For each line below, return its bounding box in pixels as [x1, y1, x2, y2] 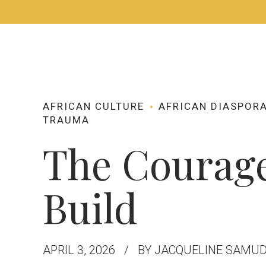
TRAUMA [43, 114, 90, 126]
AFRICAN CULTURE [43, 100, 144, 112]
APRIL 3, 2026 [43, 242, 115, 257]
